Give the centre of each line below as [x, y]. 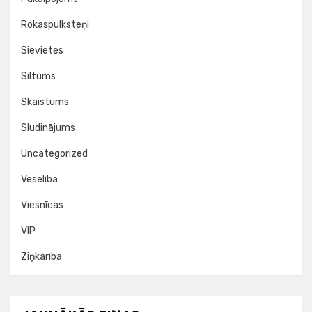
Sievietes [42, 50]
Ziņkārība [41, 257]
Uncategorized [54, 154]
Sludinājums [48, 128]
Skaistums [45, 102]
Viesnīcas [42, 205]
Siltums [38, 76]
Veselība [39, 179]
